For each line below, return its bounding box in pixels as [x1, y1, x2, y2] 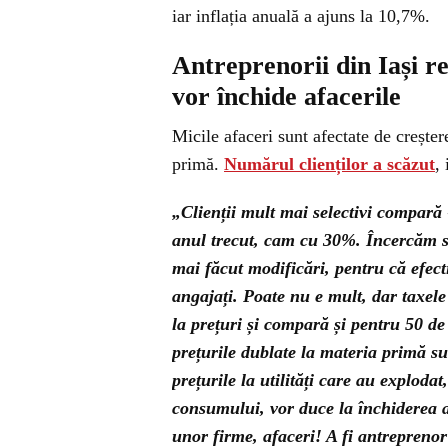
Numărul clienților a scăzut [224, 154, 435, 174]
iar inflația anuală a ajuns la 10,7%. [172, 6, 430, 26]
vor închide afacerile [172, 82, 401, 111]
